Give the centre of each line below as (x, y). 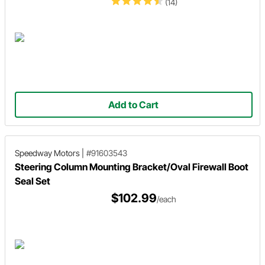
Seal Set (33, 181)
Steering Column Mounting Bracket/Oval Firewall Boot (132, 167)
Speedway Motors (47, 153)
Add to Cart (134, 104)
